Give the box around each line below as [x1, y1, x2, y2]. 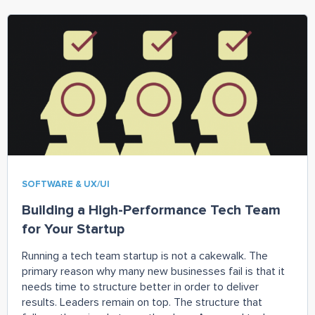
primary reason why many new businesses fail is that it [22, 264, 285, 278]
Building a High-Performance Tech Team [22, 201, 281, 219]
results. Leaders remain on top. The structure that [22, 295, 262, 309]
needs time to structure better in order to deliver [22, 279, 259, 294]
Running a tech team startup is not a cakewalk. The [22, 248, 268, 263]
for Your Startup [22, 220, 124, 238]
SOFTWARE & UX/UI [22, 178, 110, 190]
